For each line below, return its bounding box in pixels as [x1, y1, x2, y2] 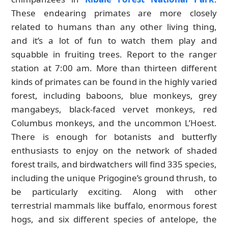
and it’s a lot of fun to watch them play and [11, 35, 217, 47]
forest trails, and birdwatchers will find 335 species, [11, 158, 217, 170]
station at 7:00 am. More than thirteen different [11, 62, 217, 74]
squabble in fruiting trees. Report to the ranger [11, 48, 217, 61]
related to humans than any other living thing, [11, 21, 217, 33]
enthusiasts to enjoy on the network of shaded [11, 145, 217, 157]
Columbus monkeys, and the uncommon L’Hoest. [11, 117, 217, 129]
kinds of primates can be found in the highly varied [11, 76, 217, 88]
